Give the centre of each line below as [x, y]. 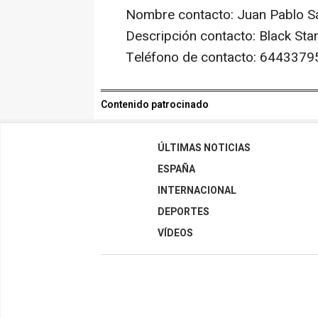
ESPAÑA [176, 170]
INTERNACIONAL [197, 191]
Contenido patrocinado [155, 105]
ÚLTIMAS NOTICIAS [204, 148]
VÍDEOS [175, 234]
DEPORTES [183, 212]
